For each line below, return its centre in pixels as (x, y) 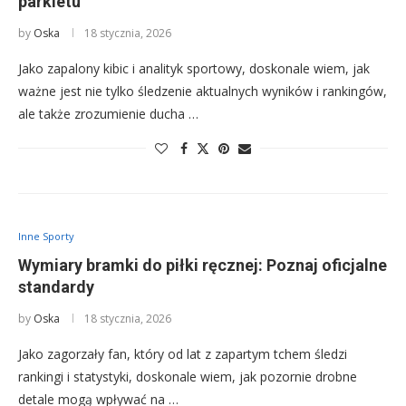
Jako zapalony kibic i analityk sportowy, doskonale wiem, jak (194, 69)
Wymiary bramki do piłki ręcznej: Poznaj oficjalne (203, 266)
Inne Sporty (46, 237)
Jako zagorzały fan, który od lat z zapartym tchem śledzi (183, 354)
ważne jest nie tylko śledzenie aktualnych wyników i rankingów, (203, 92)
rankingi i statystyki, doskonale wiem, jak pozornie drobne (188, 377)
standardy (56, 287)
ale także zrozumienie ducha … (108, 114)
